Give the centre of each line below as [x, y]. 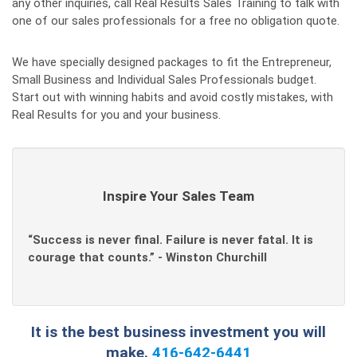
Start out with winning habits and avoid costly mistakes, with [173, 97]
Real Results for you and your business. [116, 115]
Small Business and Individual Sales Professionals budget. [164, 80]
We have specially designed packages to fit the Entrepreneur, [172, 62]
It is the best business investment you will [178, 332]
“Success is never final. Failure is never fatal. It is [171, 240]
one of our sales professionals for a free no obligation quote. [176, 21]
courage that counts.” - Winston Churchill [147, 257]
